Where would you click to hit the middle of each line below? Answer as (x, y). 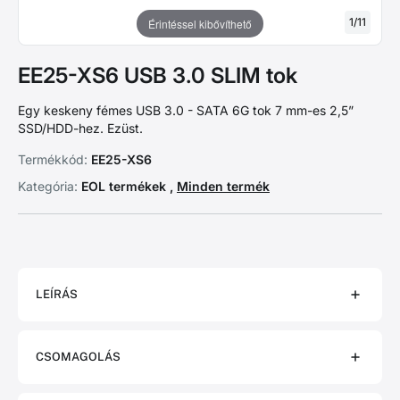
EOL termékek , (127, 186)
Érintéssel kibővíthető (200, 23)
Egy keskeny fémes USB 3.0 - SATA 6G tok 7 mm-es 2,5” (186, 110)
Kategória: (48, 186)
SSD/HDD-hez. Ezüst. (80, 128)
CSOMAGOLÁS (78, 357)
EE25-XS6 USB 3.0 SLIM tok (158, 75)
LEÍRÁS (57, 294)
